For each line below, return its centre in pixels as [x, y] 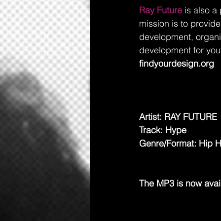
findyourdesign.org [177, 63]
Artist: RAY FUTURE [179, 117]
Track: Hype [163, 130]
